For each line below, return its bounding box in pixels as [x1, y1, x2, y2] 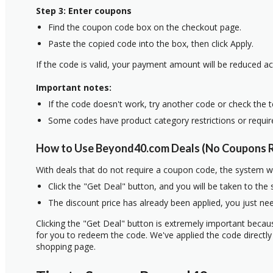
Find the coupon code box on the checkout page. [48, 21, 241, 33]
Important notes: [36, 81, 112, 93]
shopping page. [36, 241, 96, 253]
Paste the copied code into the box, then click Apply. [48, 37, 253, 49]
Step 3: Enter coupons [36, 4, 132, 16]
